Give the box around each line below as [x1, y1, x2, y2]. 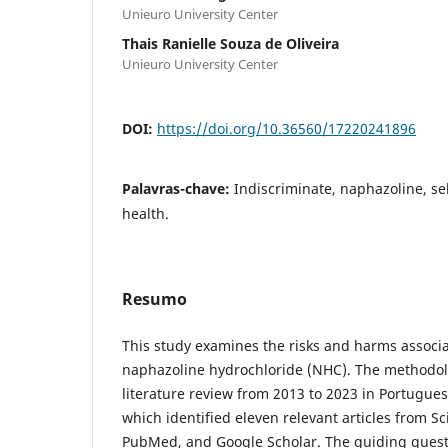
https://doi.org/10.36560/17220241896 [157, 118, 416, 138]
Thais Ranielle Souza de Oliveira [122, 33, 339, 53]
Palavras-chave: [122, 178, 234, 198]
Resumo [122, 287, 187, 310]
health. [122, 203, 169, 223]
